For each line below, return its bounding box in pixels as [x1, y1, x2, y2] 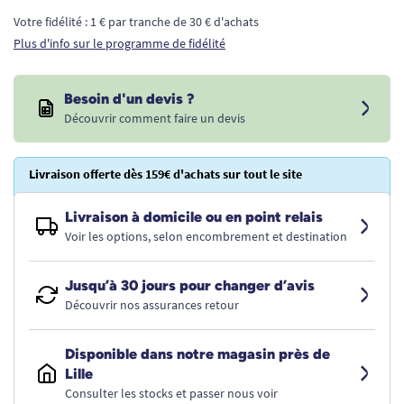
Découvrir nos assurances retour [65, 297, 239, 313]
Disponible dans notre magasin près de [65, 345, 330, 363]
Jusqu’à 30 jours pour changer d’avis [65, 277, 315, 294]
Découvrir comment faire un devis [64, 110, 245, 126]
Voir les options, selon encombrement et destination [65, 228, 347, 244]
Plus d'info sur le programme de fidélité [14, 35, 225, 51]
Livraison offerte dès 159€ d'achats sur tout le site [29, 166, 302, 182]
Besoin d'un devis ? [64, 90, 194, 107]
